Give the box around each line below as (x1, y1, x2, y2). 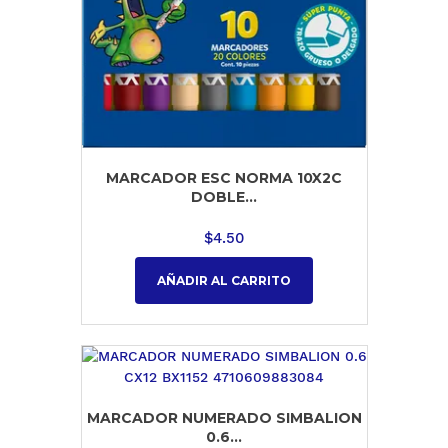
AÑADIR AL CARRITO (157, 272, 291, 288)
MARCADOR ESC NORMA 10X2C (106, 169, 342, 188)
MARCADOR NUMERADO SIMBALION (86, 409, 362, 428)
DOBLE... (191, 188, 257, 207)
